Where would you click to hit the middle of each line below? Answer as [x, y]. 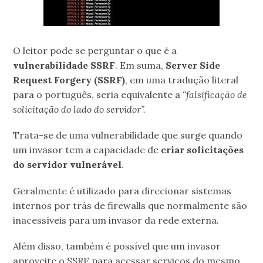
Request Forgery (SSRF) [69, 80]
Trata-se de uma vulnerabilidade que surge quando [128, 135]
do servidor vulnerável [68, 165]
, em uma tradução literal [182, 80]
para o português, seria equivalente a [98, 95]
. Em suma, [141, 65]
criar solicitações [203, 150]
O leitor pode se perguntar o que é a [95, 51]
